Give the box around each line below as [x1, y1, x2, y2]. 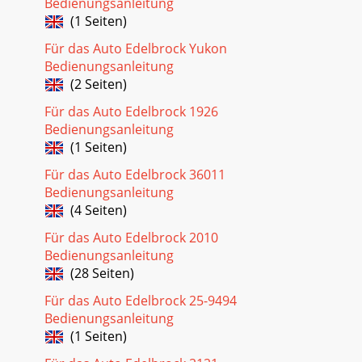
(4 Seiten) [64, 200, 127, 219]
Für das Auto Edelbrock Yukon [44, 39, 227, 57]
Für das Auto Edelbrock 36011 [44, 165, 225, 183]
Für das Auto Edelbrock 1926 [44, 102, 218, 120]
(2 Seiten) [64, 74, 127, 93]
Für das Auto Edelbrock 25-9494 [44, 291, 237, 309]
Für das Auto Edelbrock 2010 [44, 228, 218, 246]
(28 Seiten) [64, 263, 134, 282]
